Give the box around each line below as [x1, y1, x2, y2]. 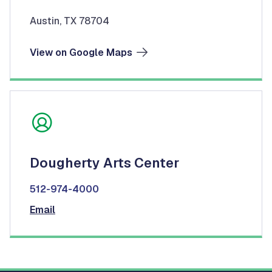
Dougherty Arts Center [30, 154, 179, 171]
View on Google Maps [30, 46, 132, 59]
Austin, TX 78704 [30, 14, 109, 27]
